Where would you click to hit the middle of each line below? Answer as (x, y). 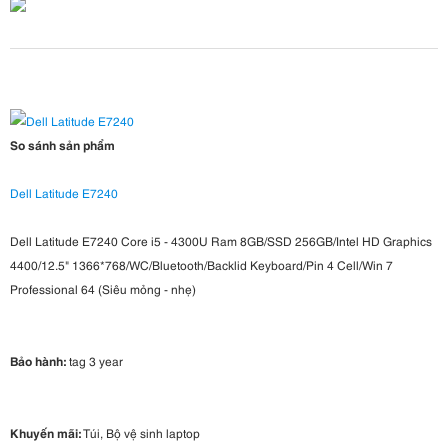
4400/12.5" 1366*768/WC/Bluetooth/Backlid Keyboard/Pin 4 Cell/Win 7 (201, 265)
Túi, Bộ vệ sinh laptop (140, 433)
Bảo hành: (38, 361)
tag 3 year (94, 361)
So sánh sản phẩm (62, 145)
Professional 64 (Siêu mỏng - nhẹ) (103, 289)
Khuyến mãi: (45, 433)
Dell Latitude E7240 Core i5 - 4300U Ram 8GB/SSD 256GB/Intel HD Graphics (221, 241)
